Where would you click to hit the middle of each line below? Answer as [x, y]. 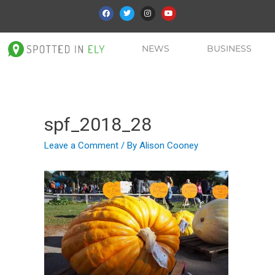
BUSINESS [230, 49]
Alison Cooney [169, 146]
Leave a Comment [81, 146]
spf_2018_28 [98, 125]
